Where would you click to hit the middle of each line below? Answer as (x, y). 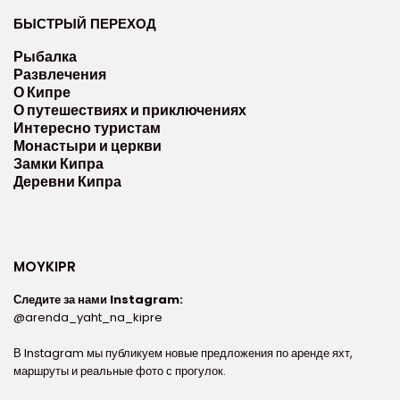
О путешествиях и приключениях (130, 111)
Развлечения (60, 75)
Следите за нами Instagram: (98, 300)
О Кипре (42, 93)
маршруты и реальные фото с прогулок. (120, 371)
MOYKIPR (45, 267)
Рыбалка (45, 57)
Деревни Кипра (67, 182)
